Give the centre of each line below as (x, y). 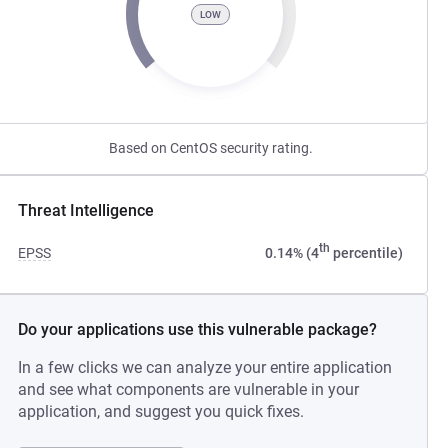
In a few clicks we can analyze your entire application (205, 367)
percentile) (366, 253)
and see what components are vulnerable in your (189, 389)
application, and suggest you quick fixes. (161, 411)
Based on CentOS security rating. (210, 148)
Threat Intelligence (86, 210)
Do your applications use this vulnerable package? (198, 329)
